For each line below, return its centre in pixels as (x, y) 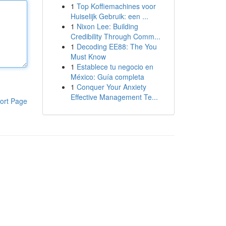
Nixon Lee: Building (107, 26)
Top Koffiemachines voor (116, 6)
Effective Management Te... (114, 97)
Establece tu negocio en (115, 67)
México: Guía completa (107, 77)
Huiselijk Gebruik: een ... (109, 16)
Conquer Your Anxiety (111, 87)
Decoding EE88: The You (117, 46)
